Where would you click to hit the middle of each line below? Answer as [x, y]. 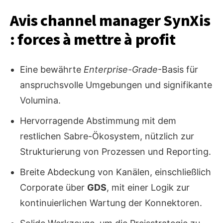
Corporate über [54, 188]
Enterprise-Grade [121, 70]
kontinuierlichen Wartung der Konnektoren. [111, 203]
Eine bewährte [52, 70]
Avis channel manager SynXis [110, 21]
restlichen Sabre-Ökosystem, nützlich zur [107, 136]
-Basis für [178, 70]
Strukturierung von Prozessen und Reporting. [115, 152]
